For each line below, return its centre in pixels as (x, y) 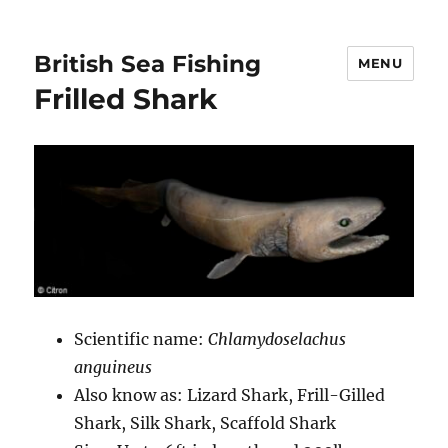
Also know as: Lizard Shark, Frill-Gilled (230, 394)
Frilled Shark (126, 99)
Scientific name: (141, 338)
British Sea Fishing (148, 63)
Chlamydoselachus (277, 338)
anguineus (113, 366)
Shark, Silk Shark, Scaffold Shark (205, 422)
